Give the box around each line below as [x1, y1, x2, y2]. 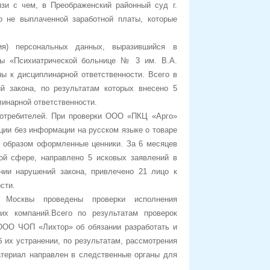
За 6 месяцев [126, 139, 177, 148]
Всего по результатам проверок [51, 208, 177, 218]
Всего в [144, 69, 177, 79]
